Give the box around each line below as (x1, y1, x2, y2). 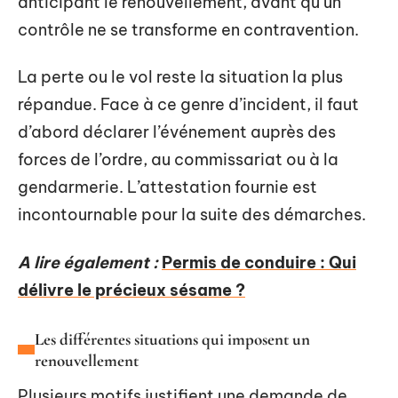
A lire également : (18, 251, 158, 273)
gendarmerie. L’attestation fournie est (18, 177, 317, 197)
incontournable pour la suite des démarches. (18, 204, 366, 225)
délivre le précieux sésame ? (18, 279, 245, 300)
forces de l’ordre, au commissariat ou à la (18, 149, 338, 170)
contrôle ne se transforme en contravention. (18, 19, 359, 40)
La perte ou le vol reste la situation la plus (18, 67, 343, 87)
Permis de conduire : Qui (162, 251, 356, 273)
